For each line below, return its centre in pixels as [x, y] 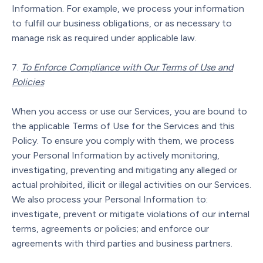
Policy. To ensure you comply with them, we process [123, 140]
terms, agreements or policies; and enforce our [110, 228]
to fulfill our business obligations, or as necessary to [122, 23]
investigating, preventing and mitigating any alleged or [124, 170]
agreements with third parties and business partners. [122, 243]
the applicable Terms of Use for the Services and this [123, 126]
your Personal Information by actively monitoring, [116, 155]
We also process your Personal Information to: [110, 199]
